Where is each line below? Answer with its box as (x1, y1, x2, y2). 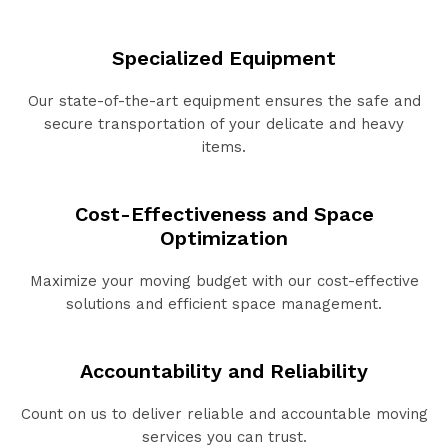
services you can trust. (141, 427, 307, 446)
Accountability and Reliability (80, 358, 368, 383)
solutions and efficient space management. (66, 294, 382, 313)
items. (202, 137, 246, 156)
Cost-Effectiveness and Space (74, 201, 374, 226)
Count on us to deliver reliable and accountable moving (20, 404, 428, 423)
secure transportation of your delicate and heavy (44, 114, 404, 133)
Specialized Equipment (112, 45, 336, 70)
